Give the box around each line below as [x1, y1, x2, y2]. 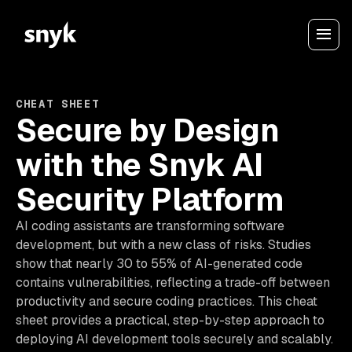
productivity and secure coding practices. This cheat [16, 293, 317, 310]
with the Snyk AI [16, 145, 263, 185]
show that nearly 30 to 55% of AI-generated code [16, 255, 302, 272]
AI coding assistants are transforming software [16, 218, 284, 234]
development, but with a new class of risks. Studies [16, 236, 311, 253]
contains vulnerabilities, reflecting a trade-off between [16, 274, 330, 291]
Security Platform [16, 179, 284, 220]
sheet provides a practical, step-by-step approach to [16, 312, 324, 328]
